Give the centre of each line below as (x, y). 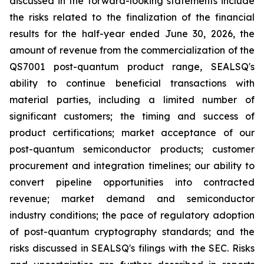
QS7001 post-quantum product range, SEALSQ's (132, 67)
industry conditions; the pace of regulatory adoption (132, 215)
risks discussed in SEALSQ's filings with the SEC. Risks (132, 248)
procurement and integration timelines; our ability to (132, 166)
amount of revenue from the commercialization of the (132, 50)
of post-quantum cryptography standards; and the (132, 232)
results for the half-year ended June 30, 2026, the (132, 34)
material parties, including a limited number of (132, 100)
